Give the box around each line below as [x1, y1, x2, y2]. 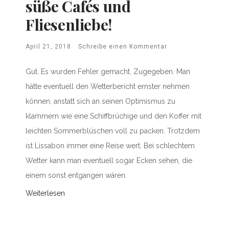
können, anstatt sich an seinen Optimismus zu [26, 97, 175, 105]
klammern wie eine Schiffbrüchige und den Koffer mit [26, 111, 201, 120]
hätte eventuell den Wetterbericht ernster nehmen [26, 82, 190, 90]
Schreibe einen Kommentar [78, 42, 167, 50]
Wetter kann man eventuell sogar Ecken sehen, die [26, 156, 192, 165]
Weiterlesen [26, 189, 65, 197]
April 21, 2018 [26, 42, 71, 50]
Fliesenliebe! [26, 14, 112, 35]
